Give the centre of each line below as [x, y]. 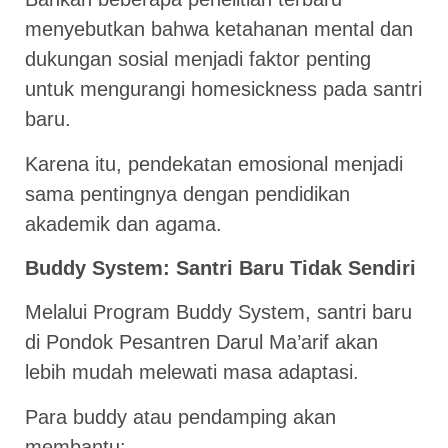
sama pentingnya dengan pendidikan [187, 193]
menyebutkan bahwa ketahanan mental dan [219, 29]
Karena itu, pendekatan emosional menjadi [214, 163]
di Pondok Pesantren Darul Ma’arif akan [201, 342]
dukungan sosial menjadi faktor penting [198, 59]
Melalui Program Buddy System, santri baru [218, 312]
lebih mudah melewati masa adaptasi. [192, 372]
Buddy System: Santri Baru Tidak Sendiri [220, 268]
